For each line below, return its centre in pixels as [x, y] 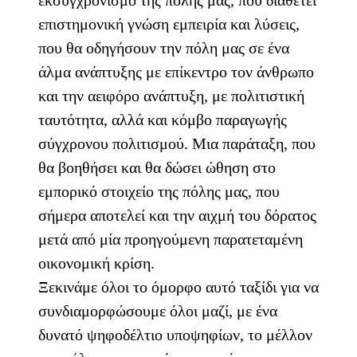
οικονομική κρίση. [96, 263]
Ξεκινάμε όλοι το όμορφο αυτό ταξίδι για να [178, 287]
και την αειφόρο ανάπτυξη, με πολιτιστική [171, 96]
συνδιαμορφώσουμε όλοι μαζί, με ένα [158, 311]
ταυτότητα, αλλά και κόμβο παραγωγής [163, 120]
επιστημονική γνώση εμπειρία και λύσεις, [169, 24]
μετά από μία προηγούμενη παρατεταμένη [171, 239]
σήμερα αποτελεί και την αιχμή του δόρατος [177, 216]
